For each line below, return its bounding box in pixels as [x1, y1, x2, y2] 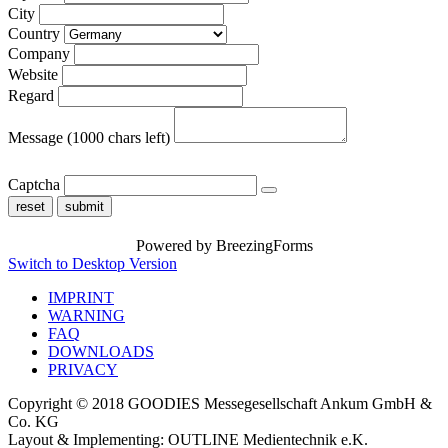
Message [8, 129, 67, 147]
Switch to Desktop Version [8, 255, 177, 273]
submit [65, 199, 104, 215]
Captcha [8, 176, 60, 194]
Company [8, 45, 74, 63]
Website [8, 66, 58, 84]
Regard [8, 87, 58, 105]
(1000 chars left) [67, 129, 170, 147]
